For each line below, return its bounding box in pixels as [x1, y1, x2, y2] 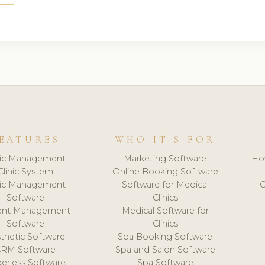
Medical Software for [121, 205, 209, 216]
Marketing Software [124, 153, 207, 164]
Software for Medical [121, 179, 209, 190]
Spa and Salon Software [115, 244, 215, 255]
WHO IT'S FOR [115, 134, 216, 146]
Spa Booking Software [118, 231, 213, 242]
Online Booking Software [112, 166, 218, 177]
